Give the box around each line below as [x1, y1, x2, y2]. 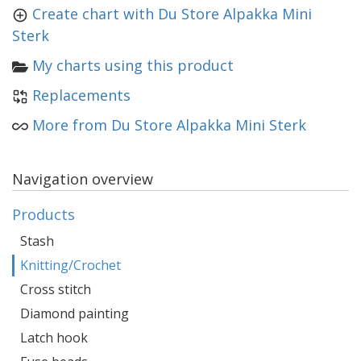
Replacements [32, 85, 131, 105]
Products [12, 205, 75, 224]
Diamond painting [20, 305, 129, 322]
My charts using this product [32, 56, 234, 75]
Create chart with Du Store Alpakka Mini [32, 4, 312, 23]
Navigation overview [12, 169, 153, 189]
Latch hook [20, 329, 88, 346]
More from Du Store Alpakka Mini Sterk [32, 115, 306, 135]
